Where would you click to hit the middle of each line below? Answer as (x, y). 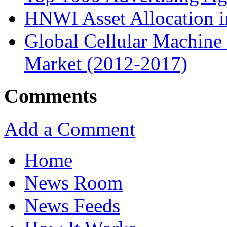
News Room (73, 182)
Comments (51, 96)
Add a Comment (70, 129)
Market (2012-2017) (106, 63)
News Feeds (72, 205)
